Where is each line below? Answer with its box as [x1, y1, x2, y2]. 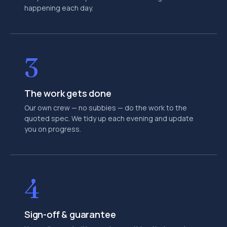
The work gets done [24, 87, 111, 99]
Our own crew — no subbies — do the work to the [24, 103, 187, 112]
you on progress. [24, 124, 81, 134]
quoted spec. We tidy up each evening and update [24, 113, 194, 123]
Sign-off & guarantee [24, 208, 116, 220]
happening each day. [24, 3, 93, 13]
